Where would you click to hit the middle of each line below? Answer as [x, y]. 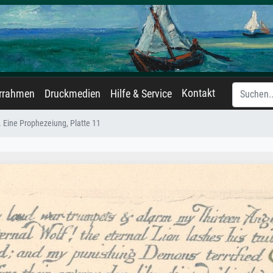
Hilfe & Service [141, 94]
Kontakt [198, 93]
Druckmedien [73, 94]
